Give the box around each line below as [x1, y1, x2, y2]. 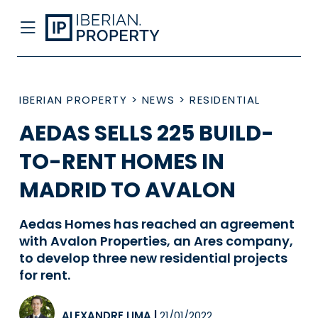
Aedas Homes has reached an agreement [19, 215, 295, 233]
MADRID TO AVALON [19, 175, 236, 205]
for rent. [19, 266, 70, 284]
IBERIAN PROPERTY [19, 92, 127, 107]
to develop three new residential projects [19, 249, 287, 267]
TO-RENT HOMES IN [19, 147, 224, 177]
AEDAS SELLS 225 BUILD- [19, 119, 274, 148]
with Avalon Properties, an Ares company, [19, 232, 293, 250]
